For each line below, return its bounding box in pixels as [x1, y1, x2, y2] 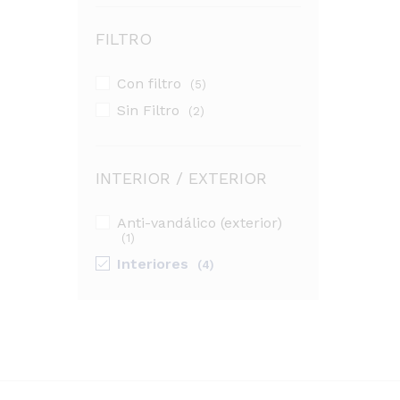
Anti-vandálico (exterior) [117, 214, 282, 231]
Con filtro [117, 75, 181, 92]
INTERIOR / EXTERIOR [96, 169, 267, 187]
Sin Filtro [117, 102, 179, 119]
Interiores [117, 255, 188, 272]
